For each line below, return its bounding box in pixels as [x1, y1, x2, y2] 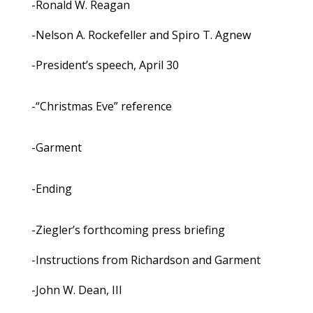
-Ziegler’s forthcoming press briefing [31, 222, 225, 238]
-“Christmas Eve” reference [31, 99, 172, 115]
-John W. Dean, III [31, 282, 122, 298]
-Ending [31, 181, 72, 197]
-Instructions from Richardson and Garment [31, 252, 261, 268]
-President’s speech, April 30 [31, 57, 179, 73]
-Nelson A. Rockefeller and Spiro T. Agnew [31, 27, 251, 43]
